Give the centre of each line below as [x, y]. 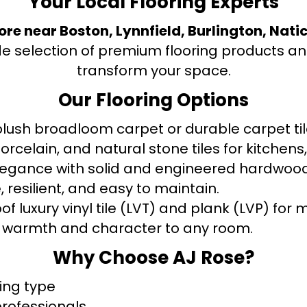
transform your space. [153, 70]
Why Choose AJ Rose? [153, 257]
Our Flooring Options [153, 100]
